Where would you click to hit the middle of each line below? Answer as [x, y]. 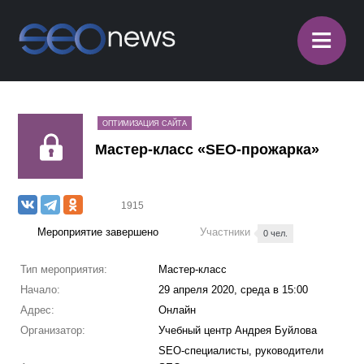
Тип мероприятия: [63, 269]
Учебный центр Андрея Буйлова [237, 330]
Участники [227, 232]
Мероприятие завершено [98, 232]
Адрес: [37, 310]
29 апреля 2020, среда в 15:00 [233, 290]
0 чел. [276, 233]
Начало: [40, 290]
